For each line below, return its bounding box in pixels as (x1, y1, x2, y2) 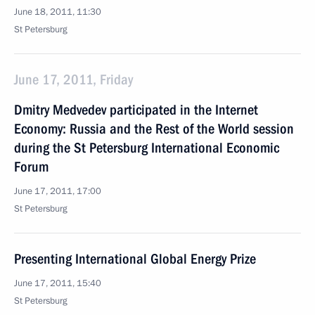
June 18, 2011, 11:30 (14, 6, 101, 18)
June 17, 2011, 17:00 (14, 185, 101, 198)
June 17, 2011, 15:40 (14, 277, 101, 290)
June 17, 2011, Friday (14, 71, 133, 88)
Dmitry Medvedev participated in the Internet (14, 101, 258, 118)
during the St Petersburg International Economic (14, 139, 279, 156)
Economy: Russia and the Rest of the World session (14, 120, 294, 137)
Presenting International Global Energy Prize (14, 250, 256, 267)
